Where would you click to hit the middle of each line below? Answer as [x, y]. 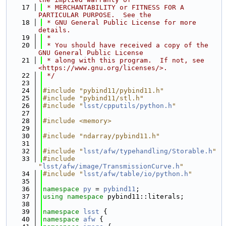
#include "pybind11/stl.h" [93, 98]
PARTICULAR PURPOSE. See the [95, 15]
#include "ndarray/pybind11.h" [101, 136]
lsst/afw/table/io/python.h [136, 174]
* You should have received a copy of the [126, 45]
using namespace [75, 196]
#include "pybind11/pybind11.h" [103, 91]
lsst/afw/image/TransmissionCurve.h [111, 166]
